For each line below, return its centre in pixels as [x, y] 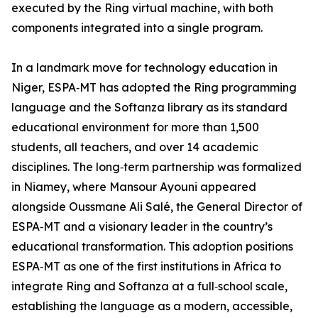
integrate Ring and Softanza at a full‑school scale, [149, 286]
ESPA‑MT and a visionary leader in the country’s [142, 227]
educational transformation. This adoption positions [152, 247]
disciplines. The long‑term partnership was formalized [157, 167]
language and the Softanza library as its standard [149, 108]
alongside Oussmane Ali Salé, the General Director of [157, 207]
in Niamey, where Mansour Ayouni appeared [134, 187]
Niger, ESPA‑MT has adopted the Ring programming [154, 88]
